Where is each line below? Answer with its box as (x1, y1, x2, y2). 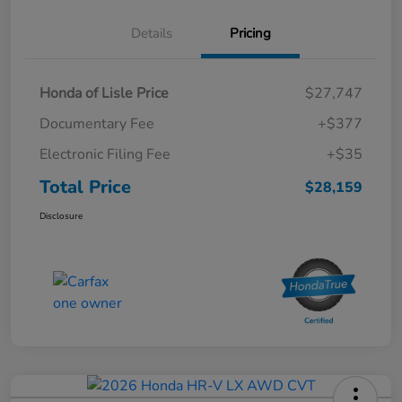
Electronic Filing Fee (39, 144, 170, 164)
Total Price (39, 174, 131, 199)
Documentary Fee (39, 113, 154, 134)
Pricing (230, 23, 271, 42)
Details (131, 23, 172, 42)
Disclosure (39, 209, 83, 223)
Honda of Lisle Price (39, 83, 169, 103)
